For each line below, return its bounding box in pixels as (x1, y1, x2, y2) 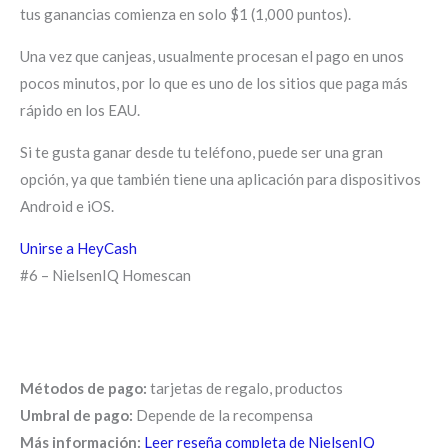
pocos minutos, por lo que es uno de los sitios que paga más (20, 73, 408, 92)
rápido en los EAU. (20, 100, 140, 119)
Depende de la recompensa (133, 405, 313, 424)
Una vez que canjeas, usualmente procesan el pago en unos (20, 46, 404, 65)
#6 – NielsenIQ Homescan (20, 265, 191, 284)
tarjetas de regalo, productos (147, 378, 343, 397)
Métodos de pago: (20, 378, 147, 397)
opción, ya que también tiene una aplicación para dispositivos (20, 169, 421, 188)
